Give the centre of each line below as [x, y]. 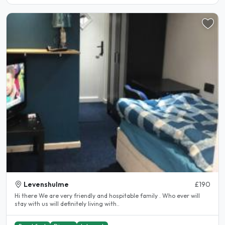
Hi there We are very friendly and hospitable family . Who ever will [27, 196]
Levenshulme [46, 185]
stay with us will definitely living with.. [67, 204]
